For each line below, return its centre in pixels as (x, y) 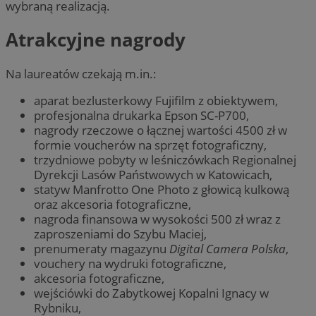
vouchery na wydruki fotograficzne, (130, 263)
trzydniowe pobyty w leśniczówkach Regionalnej (165, 159)
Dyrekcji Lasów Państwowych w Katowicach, (153, 174)
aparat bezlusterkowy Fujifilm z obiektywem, (156, 100)
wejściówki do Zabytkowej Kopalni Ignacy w (151, 293)
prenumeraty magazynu (102, 248)
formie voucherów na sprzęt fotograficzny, (150, 145)
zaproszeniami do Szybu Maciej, (120, 233)
